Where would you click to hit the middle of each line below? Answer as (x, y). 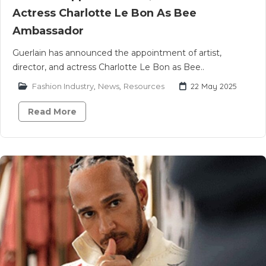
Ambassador (48, 31)
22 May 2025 (214, 86)
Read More (52, 112)
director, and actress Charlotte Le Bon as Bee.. (108, 67)
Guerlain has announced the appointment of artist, (117, 53)
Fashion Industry (63, 86)
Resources (144, 86)
